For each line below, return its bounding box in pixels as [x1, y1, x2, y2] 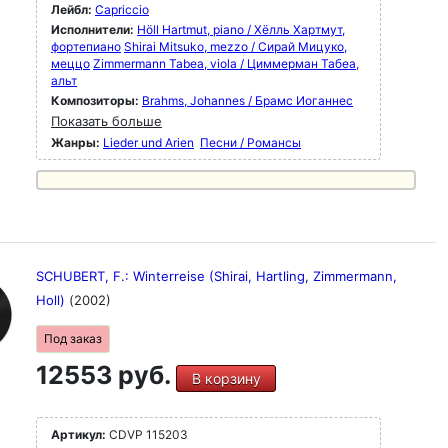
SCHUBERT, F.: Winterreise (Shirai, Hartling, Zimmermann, [36, 268, 397, 284]
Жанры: [51, 135, 100, 150]
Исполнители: [51, 22, 137, 37]
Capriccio [95, 2, 149, 17]
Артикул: [51, 427, 106, 442]
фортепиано [51, 39, 121, 54]
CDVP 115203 [106, 427, 188, 442]
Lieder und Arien [103, 135, 194, 150]
